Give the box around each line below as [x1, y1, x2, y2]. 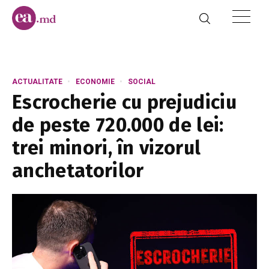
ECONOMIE [76, 77, 115, 86]
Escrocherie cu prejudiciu [12, 91, 237, 113]
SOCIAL [128, 77, 156, 86]
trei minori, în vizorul [12, 136, 201, 159]
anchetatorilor [12, 159, 144, 182]
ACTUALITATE [12, 77, 62, 86]
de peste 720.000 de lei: [12, 113, 224, 136]
